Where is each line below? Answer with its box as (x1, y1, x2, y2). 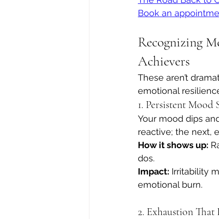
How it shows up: (138, 140, 208, 150)
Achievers (138, 53, 190, 69)
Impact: (138, 166, 169, 176)
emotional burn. (138, 179, 202, 190)
